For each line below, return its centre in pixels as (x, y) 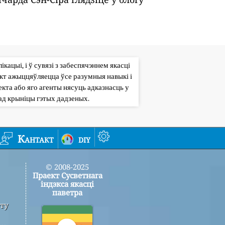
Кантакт (36, 139)
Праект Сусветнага (67, 175)
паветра (67, 192)
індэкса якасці (67, 184)
